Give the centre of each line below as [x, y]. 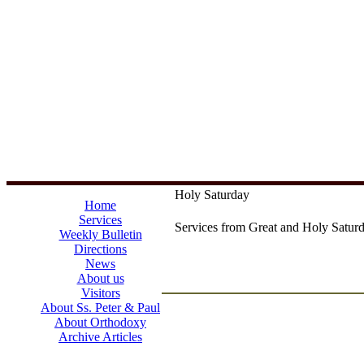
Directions [100, 249]
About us [100, 278]
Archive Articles [100, 337]
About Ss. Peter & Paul [100, 308]
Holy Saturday [212, 195]
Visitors [100, 293]
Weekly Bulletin [100, 234]
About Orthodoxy [100, 322]
